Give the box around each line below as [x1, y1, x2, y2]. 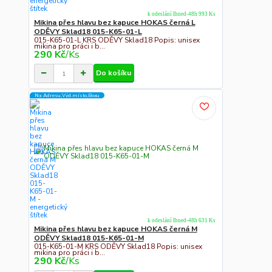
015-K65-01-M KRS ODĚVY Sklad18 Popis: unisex [33, 241, 202, 251]
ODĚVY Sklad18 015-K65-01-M [33, 233, 144, 243]
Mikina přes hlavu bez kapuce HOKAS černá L [33, 18, 195, 28]
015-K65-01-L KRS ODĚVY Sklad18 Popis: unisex [33, 35, 200, 45]
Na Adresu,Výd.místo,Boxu [35, 92, 100, 99]
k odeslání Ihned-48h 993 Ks [147, 10, 216, 17]
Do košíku [96, 67, 132, 78]
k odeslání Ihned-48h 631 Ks [147, 217, 216, 223]
